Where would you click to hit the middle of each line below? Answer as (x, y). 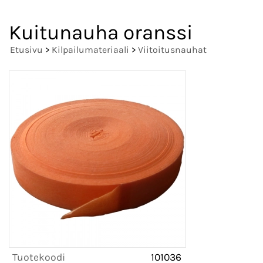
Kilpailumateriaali (90, 50)
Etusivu (26, 50)
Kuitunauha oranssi (101, 33)
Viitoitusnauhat (172, 50)
